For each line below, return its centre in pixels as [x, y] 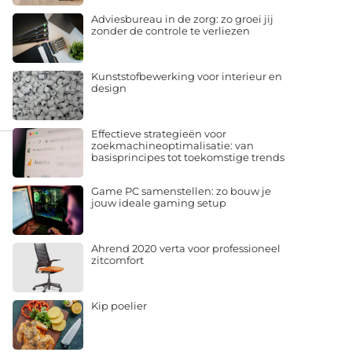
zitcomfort [117, 260]
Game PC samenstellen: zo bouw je [181, 191]
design [109, 88]
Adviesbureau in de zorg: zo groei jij [182, 18]
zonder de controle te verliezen [170, 30]
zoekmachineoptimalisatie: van [172, 145]
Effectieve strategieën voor [159, 133]
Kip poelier [119, 305]
